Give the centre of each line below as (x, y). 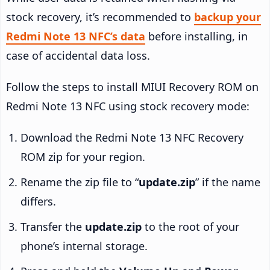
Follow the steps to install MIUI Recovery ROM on (132, 87)
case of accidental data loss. (78, 56)
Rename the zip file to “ (80, 182)
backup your (228, 17)
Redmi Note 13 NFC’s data (76, 36)
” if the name (228, 182)
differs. (38, 202)
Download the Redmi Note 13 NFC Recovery (132, 138)
